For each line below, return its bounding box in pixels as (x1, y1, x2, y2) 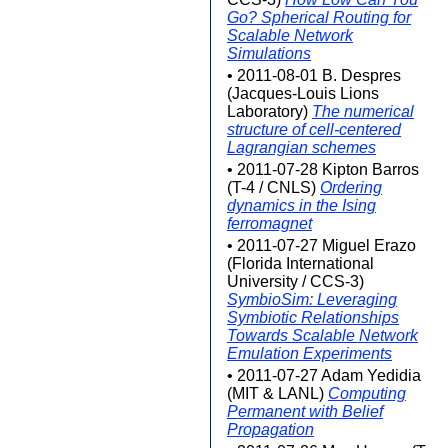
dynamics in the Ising (227, 197, 376, 214)
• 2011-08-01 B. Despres (227, 67, 401, 84)
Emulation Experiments (227, 345, 392, 362)
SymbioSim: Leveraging (227, 291, 397, 308)
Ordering (320, 179, 382, 196)
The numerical (312, 103, 414, 120)
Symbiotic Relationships (227, 309, 399, 326)
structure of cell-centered (227, 121, 401, 138)
